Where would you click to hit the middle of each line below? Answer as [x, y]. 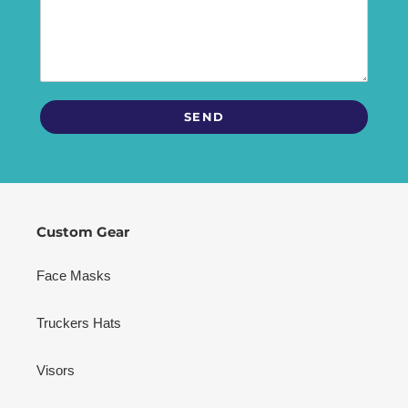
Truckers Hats [79, 322]
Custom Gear [83, 232]
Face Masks [74, 275]
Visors [56, 370]
